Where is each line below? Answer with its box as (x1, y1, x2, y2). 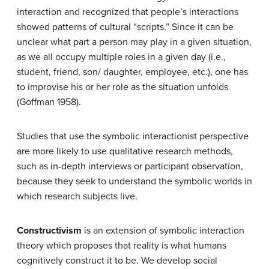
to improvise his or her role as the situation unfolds (17, 80, 228, 93)
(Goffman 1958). (17, 95, 81, 108)
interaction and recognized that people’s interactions (17, 5, 238, 18)
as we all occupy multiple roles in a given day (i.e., (17, 50, 226, 63)
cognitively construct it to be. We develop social (17, 254, 217, 267)
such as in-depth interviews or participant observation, (17, 160, 243, 172)
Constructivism (17, 224, 82, 237)
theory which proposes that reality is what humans (17, 239, 226, 252)
